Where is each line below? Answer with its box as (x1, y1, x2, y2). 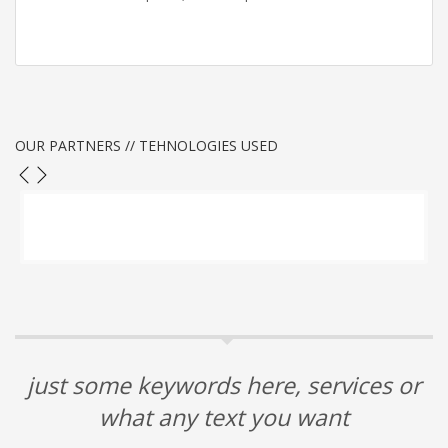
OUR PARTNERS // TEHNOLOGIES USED (15, 136, 278, 156)
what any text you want (99, 401, 349, 434)
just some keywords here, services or (27, 369, 421, 402)
